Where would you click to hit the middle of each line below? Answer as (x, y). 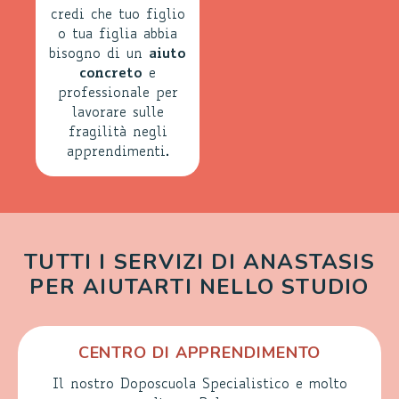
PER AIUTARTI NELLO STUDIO (199, 286)
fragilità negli (118, 133)
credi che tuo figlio (118, 15)
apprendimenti (116, 152)
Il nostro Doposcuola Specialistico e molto (199, 385)
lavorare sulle (118, 113)
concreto (111, 74)
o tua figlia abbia (118, 35)
